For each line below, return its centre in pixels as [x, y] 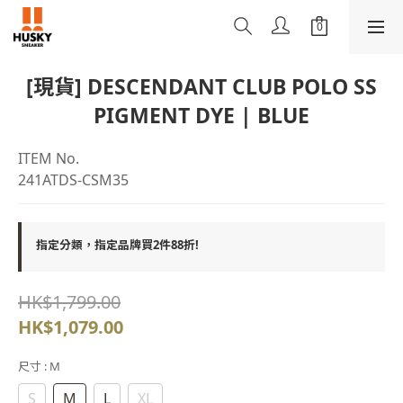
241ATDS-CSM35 [73, 180]
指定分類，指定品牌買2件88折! [117, 245]
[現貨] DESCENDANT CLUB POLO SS [201, 86]
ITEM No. [49, 158]
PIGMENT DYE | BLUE [201, 115]
